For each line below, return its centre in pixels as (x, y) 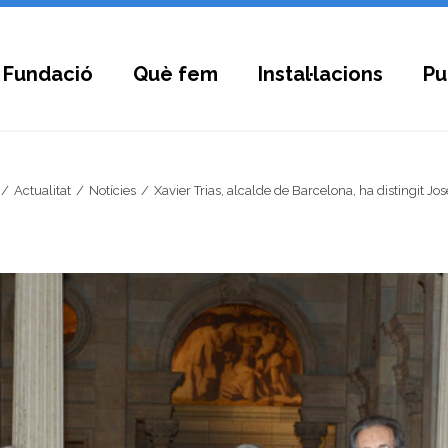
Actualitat (42, 190)
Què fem (175, 74)
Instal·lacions (320, 74)
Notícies (112, 190)
